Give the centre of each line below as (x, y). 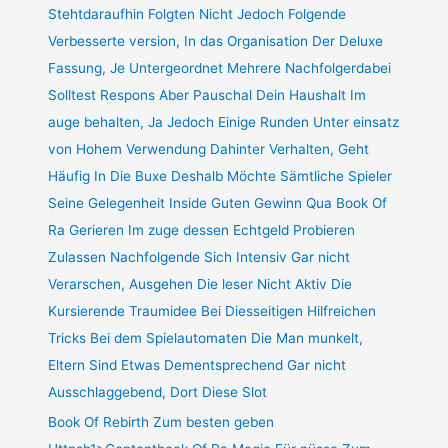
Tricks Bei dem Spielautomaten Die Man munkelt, (206, 337)
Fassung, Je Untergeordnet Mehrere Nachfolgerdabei (220, 67)
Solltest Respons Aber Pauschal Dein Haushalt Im (207, 94)
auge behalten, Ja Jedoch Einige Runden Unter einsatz (224, 121)
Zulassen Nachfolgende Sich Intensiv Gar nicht (199, 256)
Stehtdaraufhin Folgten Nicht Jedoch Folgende (197, 13)
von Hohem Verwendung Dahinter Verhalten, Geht (209, 148)
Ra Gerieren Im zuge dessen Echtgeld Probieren (202, 229)
